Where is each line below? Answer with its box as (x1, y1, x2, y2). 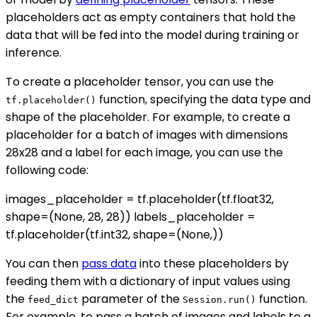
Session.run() (183, 294, 256, 305)
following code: (6, 161, 88, 178)
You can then (6, 255, 81, 272)
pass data (81, 255, 137, 272)
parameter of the (79, 290, 183, 307)
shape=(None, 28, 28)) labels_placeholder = (6, 208, 255, 225)
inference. (6, 44, 62, 61)
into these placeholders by (137, 255, 289, 272)
